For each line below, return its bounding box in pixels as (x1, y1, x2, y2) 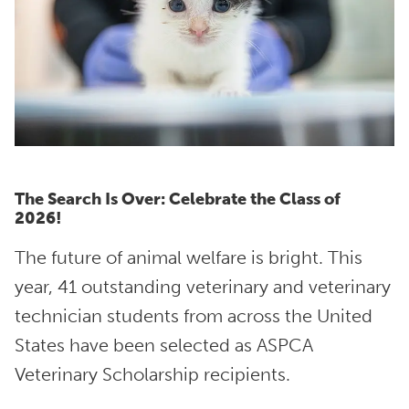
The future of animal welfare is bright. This (15, 246, 362, 268)
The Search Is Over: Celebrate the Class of (15, 190, 341, 209)
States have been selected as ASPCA (15, 334, 313, 356)
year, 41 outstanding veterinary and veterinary (15, 276, 391, 298)
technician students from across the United (15, 305, 372, 327)
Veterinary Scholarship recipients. (15, 363, 290, 385)
